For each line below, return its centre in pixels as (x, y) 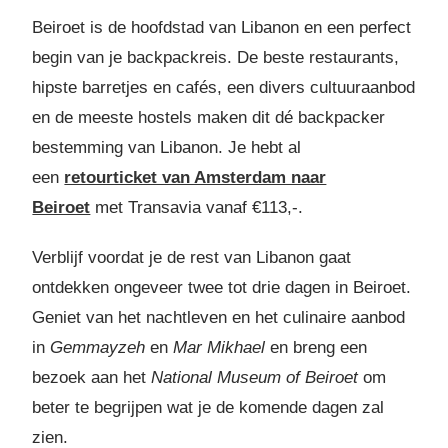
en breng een (319, 347)
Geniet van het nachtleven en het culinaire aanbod (219, 317)
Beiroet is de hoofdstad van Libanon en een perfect (222, 27)
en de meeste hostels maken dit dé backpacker (209, 117)
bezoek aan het (92, 377)
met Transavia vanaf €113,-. (197, 207)
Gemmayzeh (100, 347)
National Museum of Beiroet (255, 377)
